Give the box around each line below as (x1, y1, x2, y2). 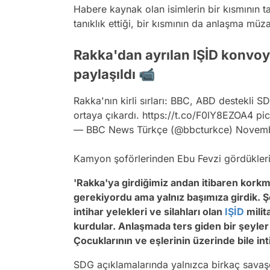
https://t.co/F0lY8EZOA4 (142, 109, 253, 122)
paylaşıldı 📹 (74, 66, 155, 83)
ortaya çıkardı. (74, 109, 142, 122)
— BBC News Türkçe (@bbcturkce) (74, 124, 236, 136)
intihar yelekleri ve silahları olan (74, 206, 225, 218)
